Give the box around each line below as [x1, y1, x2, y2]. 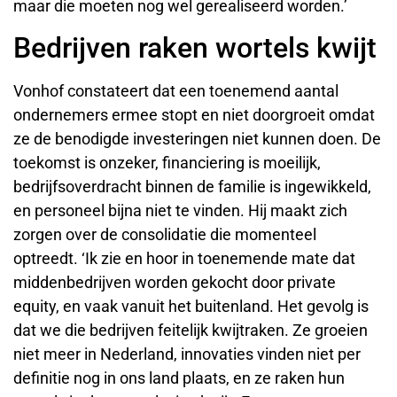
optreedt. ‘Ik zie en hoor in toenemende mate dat [13, 248, 355, 268]
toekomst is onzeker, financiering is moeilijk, [13, 152, 321, 172]
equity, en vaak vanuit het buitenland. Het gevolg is [13, 296, 369, 315]
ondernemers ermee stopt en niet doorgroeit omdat [13, 105, 375, 124]
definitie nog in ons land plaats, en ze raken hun [13, 368, 345, 387]
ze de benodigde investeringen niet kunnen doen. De [13, 128, 381, 148]
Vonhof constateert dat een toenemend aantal [13, 81, 339, 100]
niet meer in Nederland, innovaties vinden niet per [13, 344, 361, 363]
